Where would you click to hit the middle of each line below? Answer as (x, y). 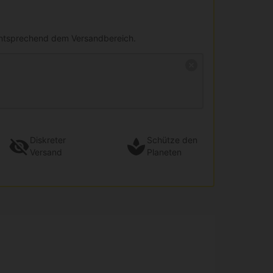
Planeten (164, 152)
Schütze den (172, 140)
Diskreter (48, 140)
